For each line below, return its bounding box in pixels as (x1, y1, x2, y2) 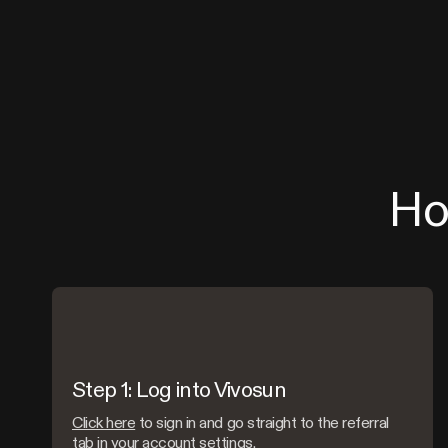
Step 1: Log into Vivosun (72, 376, 287, 402)
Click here (72, 413, 136, 432)
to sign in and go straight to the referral (135, 413, 389, 432)
